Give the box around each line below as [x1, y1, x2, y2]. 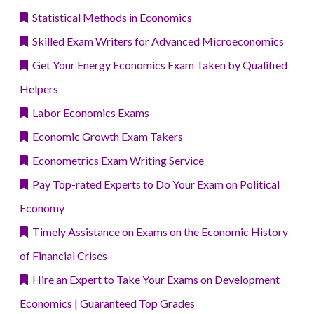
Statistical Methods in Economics [28, 11, 192, 25]
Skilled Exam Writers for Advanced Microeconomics [28, 34, 284, 48]
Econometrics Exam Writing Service [28, 153, 204, 168]
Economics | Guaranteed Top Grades [20, 296, 195, 310]
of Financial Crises [20, 249, 107, 263]
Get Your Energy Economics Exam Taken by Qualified [28, 58, 287, 72]
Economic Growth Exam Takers [28, 130, 183, 144]
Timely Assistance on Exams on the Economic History [28, 225, 288, 239]
